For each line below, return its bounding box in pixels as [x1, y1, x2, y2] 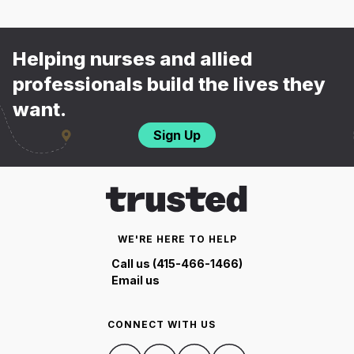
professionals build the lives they [13, 73, 326, 96]
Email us [111, 273, 160, 287]
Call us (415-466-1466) [111, 256, 243, 270]
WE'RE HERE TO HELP [117, 232, 237, 245]
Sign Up [153, 127, 201, 144]
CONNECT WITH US [107, 318, 216, 330]
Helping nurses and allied [13, 47, 253, 71]
